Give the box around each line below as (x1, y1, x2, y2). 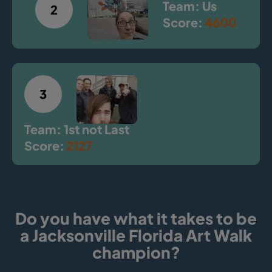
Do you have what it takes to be (15, 208, 257, 228)
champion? (92, 242, 180, 262)
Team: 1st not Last (24, 121, 129, 137)
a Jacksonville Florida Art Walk (20, 225, 252, 245)
